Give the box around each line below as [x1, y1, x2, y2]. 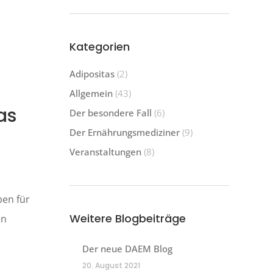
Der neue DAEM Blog [82, 243, 172, 255]
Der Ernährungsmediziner [69, 126, 180, 138]
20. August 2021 [82, 260, 140, 271]
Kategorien [69, 39, 130, 54]
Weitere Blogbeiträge [69, 211, 186, 226]
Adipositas [69, 68, 115, 80]
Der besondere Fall [69, 107, 152, 119]
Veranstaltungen [69, 146, 141, 158]
